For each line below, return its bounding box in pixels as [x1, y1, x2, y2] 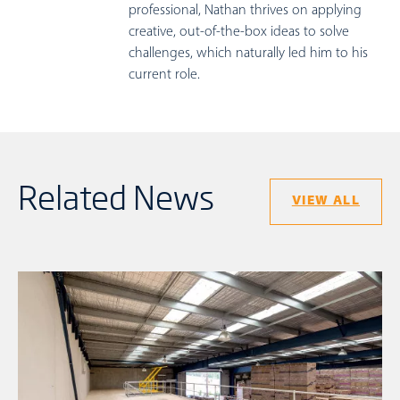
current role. [129, 67, 200, 82]
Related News [18, 177, 214, 217]
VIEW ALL [291, 194, 360, 208]
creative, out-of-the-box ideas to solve [129, 24, 349, 39]
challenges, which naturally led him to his [129, 46, 368, 61]
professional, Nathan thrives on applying [129, 3, 362, 18]
